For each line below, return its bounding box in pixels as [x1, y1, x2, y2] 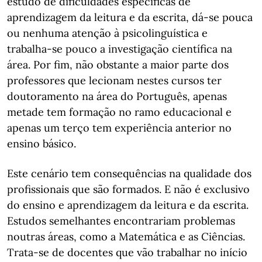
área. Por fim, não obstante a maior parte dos [7, 58, 229, 71]
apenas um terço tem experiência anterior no [7, 121, 232, 135]
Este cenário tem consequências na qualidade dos [7, 167, 251, 180]
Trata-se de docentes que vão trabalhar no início [7, 246, 247, 259]
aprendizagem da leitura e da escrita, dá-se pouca [7, 11, 253, 24]
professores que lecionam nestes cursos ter [7, 74, 222, 87]
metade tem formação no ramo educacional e [7, 105, 232, 119]
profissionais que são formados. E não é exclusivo [7, 182, 250, 196]
